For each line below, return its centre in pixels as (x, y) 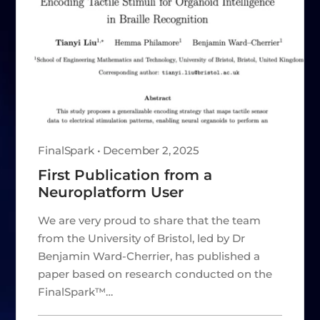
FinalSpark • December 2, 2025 (119, 150)
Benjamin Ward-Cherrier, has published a (149, 256)
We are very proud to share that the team (150, 220)
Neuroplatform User (111, 192)
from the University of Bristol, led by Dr (142, 238)
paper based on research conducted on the (155, 274)
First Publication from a (125, 175)
